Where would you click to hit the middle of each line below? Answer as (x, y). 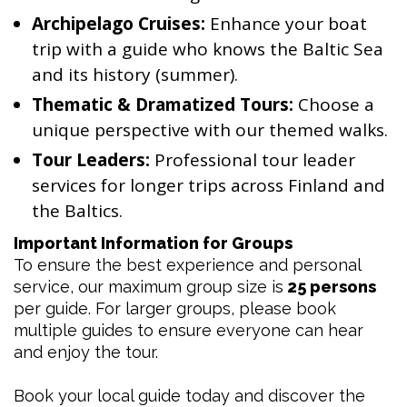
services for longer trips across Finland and (208, 185)
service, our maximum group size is (149, 287)
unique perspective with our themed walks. (210, 130)
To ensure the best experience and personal (187, 265)
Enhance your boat (286, 24)
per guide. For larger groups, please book (175, 308)
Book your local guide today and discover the (189, 396)
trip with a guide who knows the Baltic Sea (208, 49)
